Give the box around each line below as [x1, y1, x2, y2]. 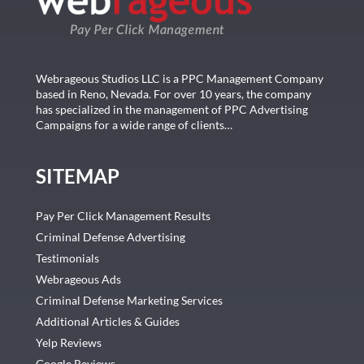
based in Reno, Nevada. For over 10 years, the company [35, 87, 311, 102]
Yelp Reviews [35, 335, 102, 349]
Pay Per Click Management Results [35, 208, 210, 223]
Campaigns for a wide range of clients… [35, 118, 232, 132]
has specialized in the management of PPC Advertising [35, 102, 308, 117]
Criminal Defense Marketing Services [35, 292, 223, 307]
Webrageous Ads [35, 271, 121, 286]
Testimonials [35, 250, 99, 265]
